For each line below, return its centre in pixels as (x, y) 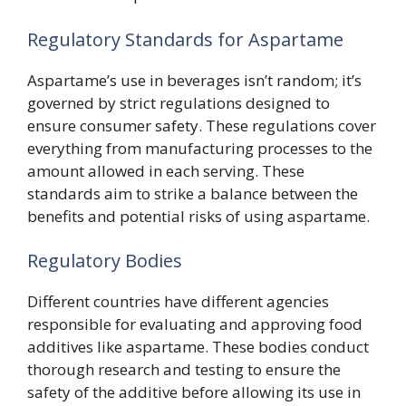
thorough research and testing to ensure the (184, 370)
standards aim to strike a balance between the (193, 193)
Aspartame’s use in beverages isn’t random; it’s (194, 80)
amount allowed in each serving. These (166, 170)
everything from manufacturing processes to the (200, 148)
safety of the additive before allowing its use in (194, 392)
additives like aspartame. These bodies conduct (198, 347)
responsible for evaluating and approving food (195, 324)
